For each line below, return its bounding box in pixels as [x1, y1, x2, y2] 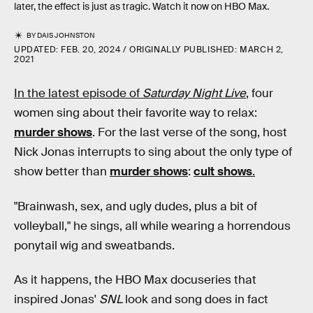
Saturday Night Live [143, 86, 246, 101]
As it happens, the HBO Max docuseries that [14, 272, 256, 288]
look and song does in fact [122, 292, 268, 307]
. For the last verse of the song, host [92, 125, 287, 140]
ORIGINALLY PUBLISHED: [129, 44, 240, 55]
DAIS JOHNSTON [37, 31, 96, 40]
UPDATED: [14, 44, 61, 55]
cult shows [194, 164, 252, 179]
